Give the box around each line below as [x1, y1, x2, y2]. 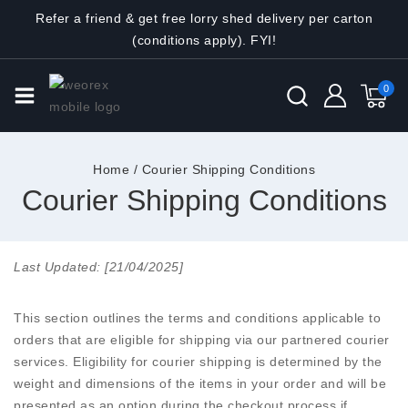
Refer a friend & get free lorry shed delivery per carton [36, 11, 372, 25]
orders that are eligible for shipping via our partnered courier [14, 332, 390, 347]
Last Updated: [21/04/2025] [14, 260, 183, 274]
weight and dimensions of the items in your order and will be [14, 376, 386, 391]
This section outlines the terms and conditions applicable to [14, 311, 381, 325]
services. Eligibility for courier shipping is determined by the [14, 354, 382, 369]
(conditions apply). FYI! [132, 33, 276, 47]
